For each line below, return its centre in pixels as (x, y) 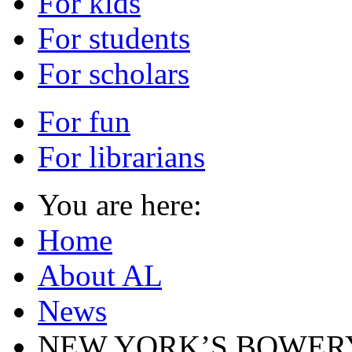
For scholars (114, 73)
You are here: (128, 204)
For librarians (121, 156)
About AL (100, 275)
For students (114, 38)
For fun (84, 121)
